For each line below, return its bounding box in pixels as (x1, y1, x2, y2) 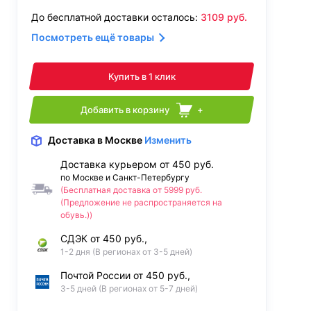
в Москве (96, 134, 142, 146)
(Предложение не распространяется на (60, 197, 222, 208)
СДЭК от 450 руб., (60, 233, 147, 245)
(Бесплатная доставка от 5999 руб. (60, 185, 202, 196)
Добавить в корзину (80, 104, 169, 115)
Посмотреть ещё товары (31, 31, 154, 43)
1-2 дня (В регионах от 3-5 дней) (60, 246, 192, 258)
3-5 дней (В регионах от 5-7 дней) (60, 283, 198, 294)
